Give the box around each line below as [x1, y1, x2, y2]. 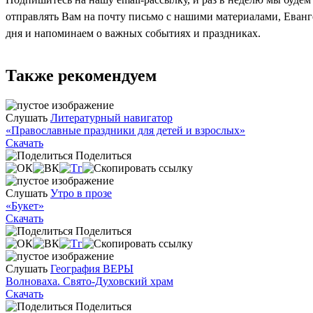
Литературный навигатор [50, 112, 173, 124]
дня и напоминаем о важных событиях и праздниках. [6, 27, 261, 39]
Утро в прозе [50, 187, 112, 200]
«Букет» [6, 200, 44, 212]
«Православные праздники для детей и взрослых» [6, 124, 245, 137]
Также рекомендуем [6, 66, 156, 85]
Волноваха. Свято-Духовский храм [6, 275, 173, 288]
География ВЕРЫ [50, 263, 133, 275]
